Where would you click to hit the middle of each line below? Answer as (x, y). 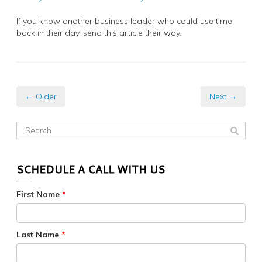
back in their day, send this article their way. (99, 33)
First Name (39, 194)
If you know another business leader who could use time (124, 21)
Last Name (39, 235)
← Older (41, 97)
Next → (223, 97)
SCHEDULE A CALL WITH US (91, 169)
